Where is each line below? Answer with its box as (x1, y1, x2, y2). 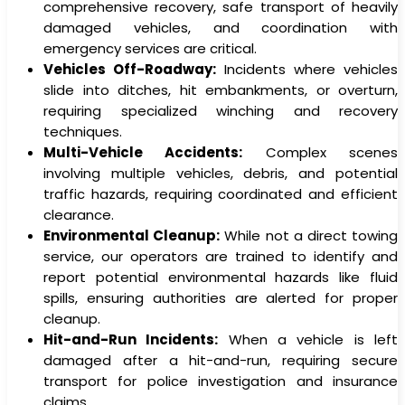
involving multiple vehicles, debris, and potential (43, 163, 398, 183)
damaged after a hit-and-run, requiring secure (43, 350, 398, 370)
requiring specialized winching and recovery (43, 100, 398, 120)
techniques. (43, 121, 122, 141)
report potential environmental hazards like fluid (43, 267, 398, 287)
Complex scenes (242, 142, 399, 162)
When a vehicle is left (218, 329, 399, 349)
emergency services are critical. (43, 38, 257, 58)
